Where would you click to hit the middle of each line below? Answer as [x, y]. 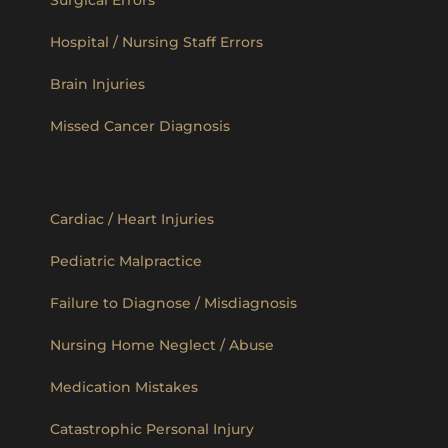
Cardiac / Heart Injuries [132, 218]
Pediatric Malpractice [126, 260]
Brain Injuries [97, 83]
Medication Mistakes [124, 386]
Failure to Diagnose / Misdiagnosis [173, 302]
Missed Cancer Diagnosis [140, 125]
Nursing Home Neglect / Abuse [162, 344]
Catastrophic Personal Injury [152, 428]
